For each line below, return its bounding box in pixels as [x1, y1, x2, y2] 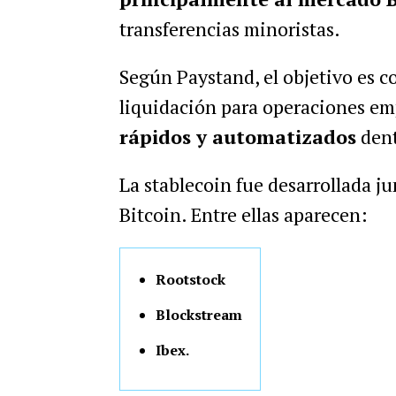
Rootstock [155, 270, 225, 289]
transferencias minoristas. [118, 16, 340, 42]
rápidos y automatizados [118, 124, 356, 149]
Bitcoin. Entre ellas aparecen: [118, 202, 368, 227]
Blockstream [155, 305, 242, 324]
